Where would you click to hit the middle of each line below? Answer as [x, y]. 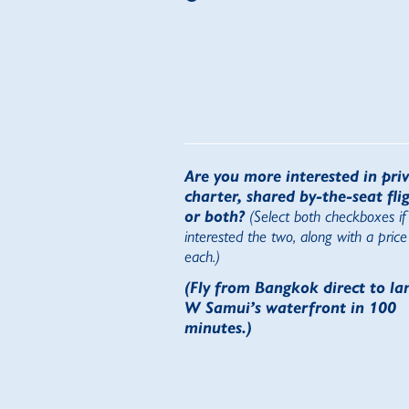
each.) [202, 257]
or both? [215, 217]
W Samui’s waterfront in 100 [290, 308]
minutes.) [218, 328]
